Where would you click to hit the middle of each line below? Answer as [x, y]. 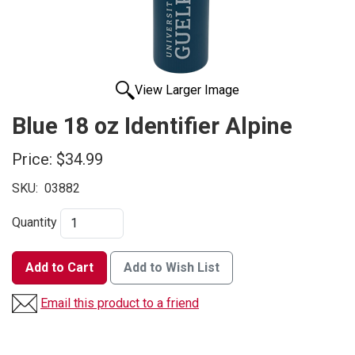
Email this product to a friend [120, 303]
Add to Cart [59, 268]
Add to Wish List [172, 268]
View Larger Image [187, 90]
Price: [32, 160]
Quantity [34, 223]
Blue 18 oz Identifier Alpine [152, 126]
